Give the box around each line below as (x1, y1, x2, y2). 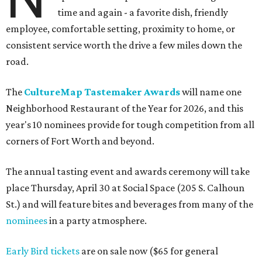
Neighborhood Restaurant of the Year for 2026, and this (6, 102, 243, 114)
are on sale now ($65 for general (80, 245, 218, 257)
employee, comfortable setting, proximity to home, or (6, 23, 235, 35)
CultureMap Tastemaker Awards (24, 86, 180, 98)
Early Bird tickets (6, 245, 80, 257)
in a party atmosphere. (47, 215, 147, 226)
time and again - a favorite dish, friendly (57, 6, 229, 18)
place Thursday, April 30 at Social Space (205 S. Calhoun (6, 182, 244, 194)
